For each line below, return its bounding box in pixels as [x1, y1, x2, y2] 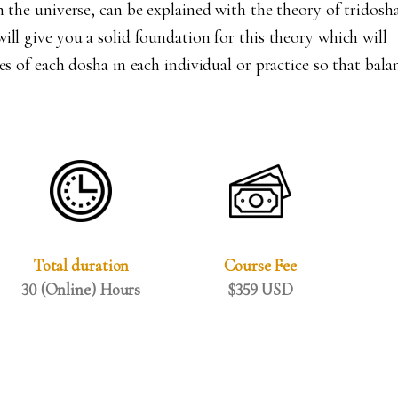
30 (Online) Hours [20, 279, 141, 300]
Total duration [32, 255, 130, 276]
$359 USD [227, 279, 293, 300]
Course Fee [224, 255, 298, 276]
